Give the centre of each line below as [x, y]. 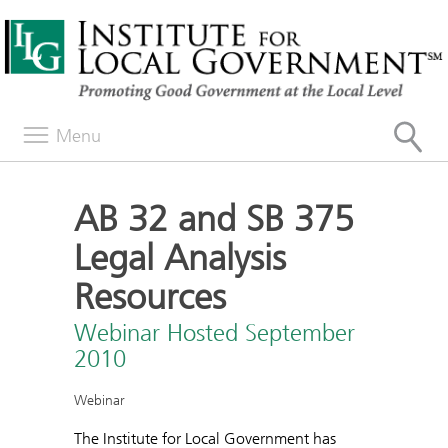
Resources [150, 296]
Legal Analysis [180, 257]
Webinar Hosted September [214, 332]
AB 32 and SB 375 [214, 218]
